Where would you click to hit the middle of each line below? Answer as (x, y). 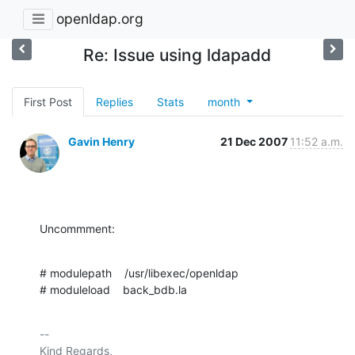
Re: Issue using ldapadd (177, 55)
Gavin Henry (101, 141)
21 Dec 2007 (255, 141)
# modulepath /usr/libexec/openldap (139, 273)
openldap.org (100, 19)
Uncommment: (77, 228)
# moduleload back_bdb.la (113, 289)
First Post (48, 101)
